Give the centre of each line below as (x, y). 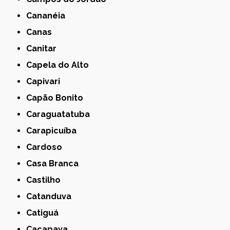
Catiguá (45, 213)
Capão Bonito (58, 98)
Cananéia (49, 15)
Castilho (46, 180)
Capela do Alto (61, 65)
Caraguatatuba (61, 114)
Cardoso (47, 147)
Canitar (44, 48)
